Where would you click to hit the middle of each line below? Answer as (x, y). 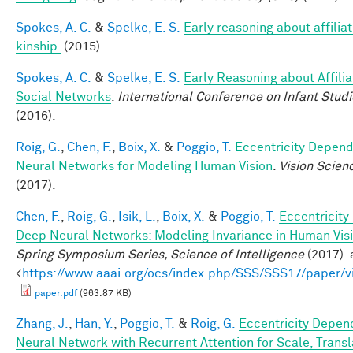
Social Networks (63, 97)
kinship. (38, 46)
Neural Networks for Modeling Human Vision (144, 166)
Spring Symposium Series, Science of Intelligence (160, 254)
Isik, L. (137, 216)
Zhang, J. (42, 323)
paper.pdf (56, 294)
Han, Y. (94, 323)
